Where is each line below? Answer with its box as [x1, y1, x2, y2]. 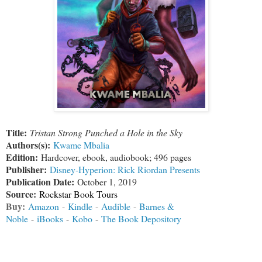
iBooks [37, 212, 63, 225]
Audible [101, 200, 130, 213]
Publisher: [6, 163, 47, 177]
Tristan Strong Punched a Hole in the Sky [30, 126, 182, 139]
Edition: [6, 150, 41, 164]
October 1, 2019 [77, 175, 137, 188]
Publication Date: [6, 175, 77, 189]
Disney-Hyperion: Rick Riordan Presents [50, 163, 200, 176]
